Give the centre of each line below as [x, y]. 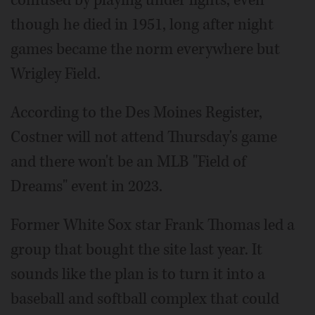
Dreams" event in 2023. [86, 187]
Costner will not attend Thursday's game [144, 137]
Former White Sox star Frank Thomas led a [153, 225]
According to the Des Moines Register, [136, 113]
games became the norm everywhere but [145, 50]
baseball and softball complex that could [145, 299]
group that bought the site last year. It [136, 250]
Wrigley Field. [56, 74]
